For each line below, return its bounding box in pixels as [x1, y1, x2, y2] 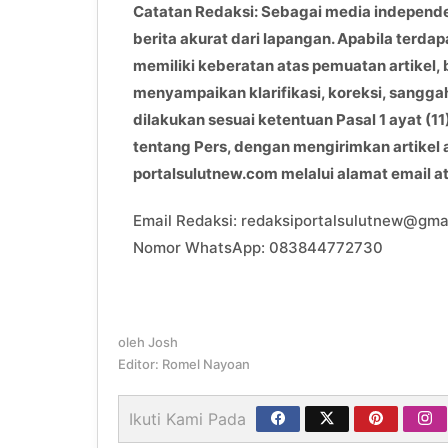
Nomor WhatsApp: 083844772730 [133, 238, 383, 258]
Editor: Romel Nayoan [118, 356, 250, 373]
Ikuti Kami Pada [129, 409, 246, 430]
